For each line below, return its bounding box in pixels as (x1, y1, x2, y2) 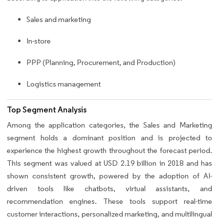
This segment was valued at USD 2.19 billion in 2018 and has (7, 158, 212, 168)
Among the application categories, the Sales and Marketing (7, 120, 212, 130)
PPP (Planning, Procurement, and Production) (26, 58, 175, 67)
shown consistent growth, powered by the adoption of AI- (7, 171, 212, 180)
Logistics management (26, 79, 101, 89)
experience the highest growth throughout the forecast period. (7, 145, 212, 155)
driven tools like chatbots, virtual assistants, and (7, 183, 212, 193)
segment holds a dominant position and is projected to (7, 132, 212, 142)
